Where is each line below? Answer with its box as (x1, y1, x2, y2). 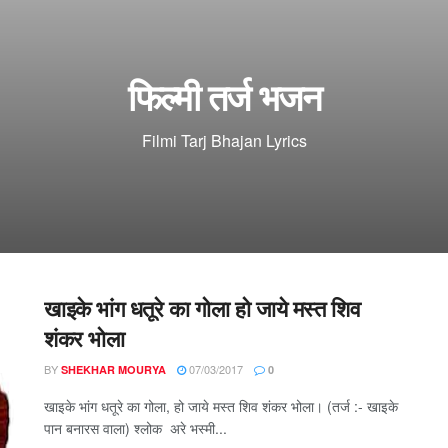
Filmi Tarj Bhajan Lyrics (141, 129, 307, 153)
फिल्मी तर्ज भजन (127, 70, 321, 122)
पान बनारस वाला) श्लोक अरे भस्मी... (44, 418, 227, 439)
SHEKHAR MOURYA (61, 362, 166, 378)
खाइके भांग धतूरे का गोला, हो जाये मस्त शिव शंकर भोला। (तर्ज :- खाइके (44, 396, 398, 417)
